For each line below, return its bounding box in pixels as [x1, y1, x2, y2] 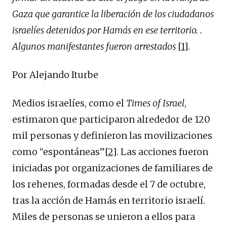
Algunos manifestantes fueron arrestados [12, 40, 176, 52]
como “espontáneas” [12, 145, 105, 158]
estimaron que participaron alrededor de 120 [12, 113, 210, 125]
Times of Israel [126, 97, 184, 109]
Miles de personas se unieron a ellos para [12, 210, 195, 222]
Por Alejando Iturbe [12, 68, 98, 81]
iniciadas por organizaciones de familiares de [12, 162, 213, 174]
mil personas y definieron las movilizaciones [12, 129, 212, 141]
